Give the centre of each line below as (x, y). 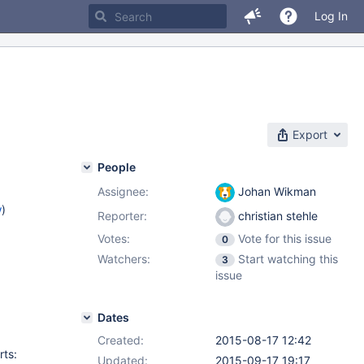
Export (310, 134)
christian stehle (276, 216)
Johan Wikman (275, 191)
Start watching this (288, 259)
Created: (121, 340)
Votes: (114, 238)
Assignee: (123, 191)
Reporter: (122, 216)
